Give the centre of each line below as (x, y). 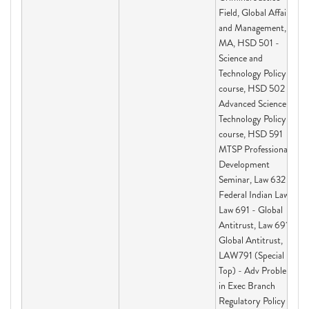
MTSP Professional (254, 149)
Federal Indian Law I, (257, 195)
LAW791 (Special (251, 255)
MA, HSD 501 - (249, 43)
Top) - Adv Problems (258, 270)
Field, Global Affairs (256, 12)
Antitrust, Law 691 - (257, 225)
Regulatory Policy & (256, 301)
